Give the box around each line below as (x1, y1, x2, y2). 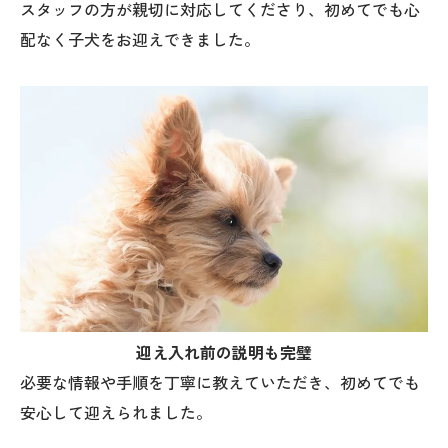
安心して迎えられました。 (20, 401, 212, 425)
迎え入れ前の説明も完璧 (136, 341, 312, 365)
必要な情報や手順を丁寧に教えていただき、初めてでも (20, 371, 420, 395)
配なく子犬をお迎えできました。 (20, 28, 260, 52)
